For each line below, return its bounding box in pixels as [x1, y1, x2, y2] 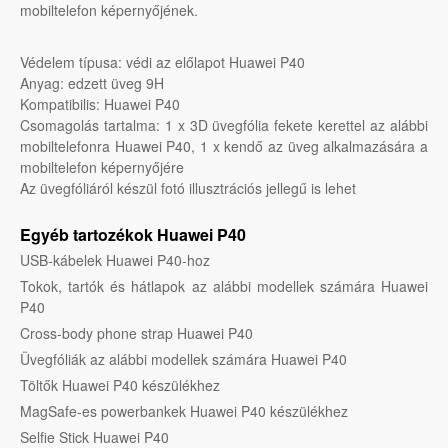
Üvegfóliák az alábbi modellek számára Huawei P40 [20, 349, 347, 370]
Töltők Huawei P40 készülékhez [20, 375, 220, 396]
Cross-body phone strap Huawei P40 [20, 323, 253, 344]
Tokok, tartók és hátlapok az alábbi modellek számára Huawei [20, 276, 428, 297]
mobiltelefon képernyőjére [20, 157, 184, 178]
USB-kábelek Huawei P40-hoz [20, 250, 210, 271]
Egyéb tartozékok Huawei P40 [20, 223, 246, 247]
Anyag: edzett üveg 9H [20, 73, 164, 94]
